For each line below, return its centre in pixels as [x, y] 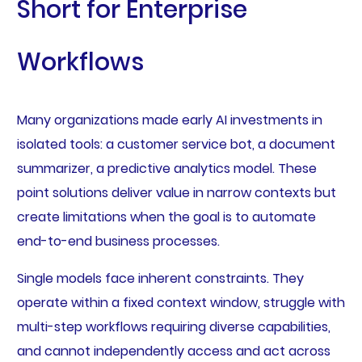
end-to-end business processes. [118, 242]
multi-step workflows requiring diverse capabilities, [173, 327]
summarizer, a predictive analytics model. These [166, 169]
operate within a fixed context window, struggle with [181, 303]
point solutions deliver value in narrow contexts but [176, 193]
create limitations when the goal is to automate [166, 217]
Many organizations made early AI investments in [169, 120]
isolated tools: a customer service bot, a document [176, 145]
